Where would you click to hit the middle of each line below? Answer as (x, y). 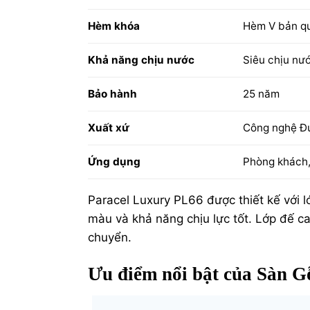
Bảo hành (112, 94)
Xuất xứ (109, 128)
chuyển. (110, 237)
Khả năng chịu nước (141, 60)
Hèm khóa (114, 26)
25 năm (261, 94)
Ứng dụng (114, 162)
